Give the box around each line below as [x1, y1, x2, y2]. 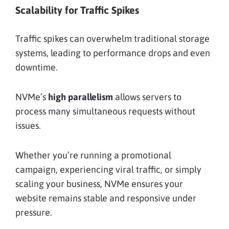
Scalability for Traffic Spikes [15, 4, 139, 16]
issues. [15, 120, 41, 131]
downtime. [15, 61, 58, 73]
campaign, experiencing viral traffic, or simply [15, 164, 201, 175]
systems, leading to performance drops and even [15, 47, 210, 58]
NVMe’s [15, 91, 48, 102]
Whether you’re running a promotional [15, 149, 171, 161]
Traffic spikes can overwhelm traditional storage [15, 33, 210, 44]
